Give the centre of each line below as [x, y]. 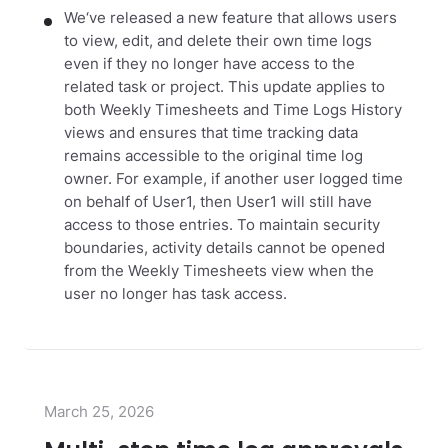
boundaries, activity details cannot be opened [224, 248]
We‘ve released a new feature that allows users [230, 18]
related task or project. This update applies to [224, 87]
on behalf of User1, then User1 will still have [218, 202]
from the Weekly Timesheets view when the [219, 271]
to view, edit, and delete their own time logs [218, 41]
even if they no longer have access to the [209, 64]
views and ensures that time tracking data [211, 133]
